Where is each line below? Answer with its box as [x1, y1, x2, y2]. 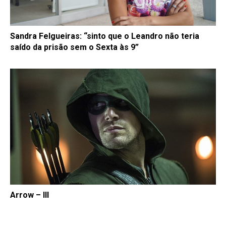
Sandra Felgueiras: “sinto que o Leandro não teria [10, 31, 199, 41]
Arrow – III [10, 190, 49, 200]
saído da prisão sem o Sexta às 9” [10, 42, 139, 52]
